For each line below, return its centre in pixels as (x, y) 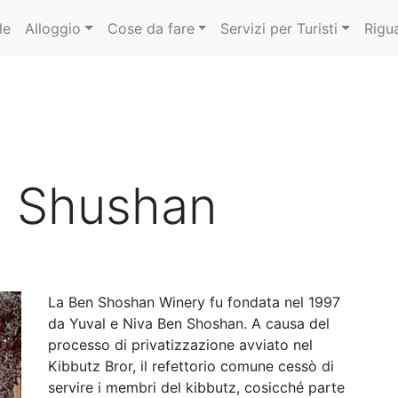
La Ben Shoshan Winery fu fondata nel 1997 (194, 302)
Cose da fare (151, 28)
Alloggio (53, 28)
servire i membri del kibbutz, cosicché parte (196, 387)
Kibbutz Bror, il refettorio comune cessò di (191, 366)
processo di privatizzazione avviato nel (180, 345)
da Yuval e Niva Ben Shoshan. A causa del (189, 323)
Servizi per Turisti (279, 28)
